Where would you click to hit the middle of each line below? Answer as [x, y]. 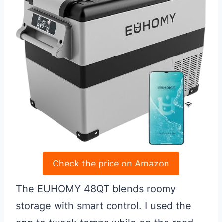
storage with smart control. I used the [104, 206]
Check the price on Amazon [111, 164]
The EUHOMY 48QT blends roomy [96, 189]
